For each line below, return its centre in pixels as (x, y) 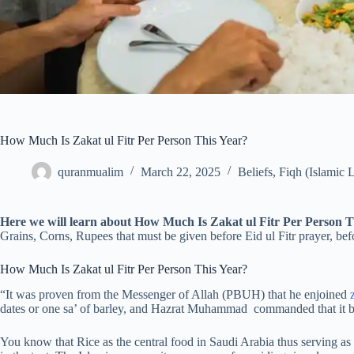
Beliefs (255, 171)
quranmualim (90, 171)
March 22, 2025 (181, 171)
